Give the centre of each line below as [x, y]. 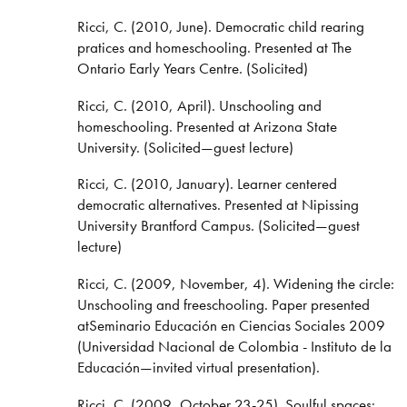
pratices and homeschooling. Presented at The [214, 47]
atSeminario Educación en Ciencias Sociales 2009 [231, 326]
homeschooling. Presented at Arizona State [207, 126]
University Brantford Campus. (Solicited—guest [218, 226]
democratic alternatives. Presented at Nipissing [218, 205]
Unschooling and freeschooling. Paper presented [223, 305]
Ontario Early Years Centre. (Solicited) [192, 68]
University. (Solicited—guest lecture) [185, 147]
